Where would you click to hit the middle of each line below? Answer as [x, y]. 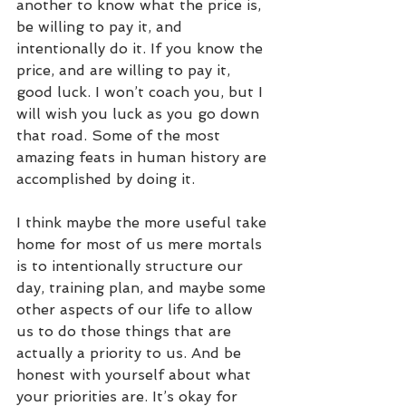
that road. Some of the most [121, 136]
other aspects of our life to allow [137, 310]
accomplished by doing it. [106, 179]
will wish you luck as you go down [140, 114]
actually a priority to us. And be [131, 353]
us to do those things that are [126, 332]
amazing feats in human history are [144, 158]
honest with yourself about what [136, 375]
